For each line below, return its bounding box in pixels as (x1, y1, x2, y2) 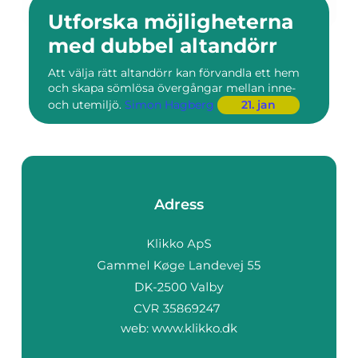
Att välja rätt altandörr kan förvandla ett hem (48, 66, 300, 80)
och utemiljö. (48, 97, 125, 112)
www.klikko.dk (152, 320, 237, 336)
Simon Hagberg (125, 97, 214, 112)
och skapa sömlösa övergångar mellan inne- (48, 81, 296, 95)
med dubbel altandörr (48, 34, 277, 58)
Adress (154, 196, 204, 213)
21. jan (241, 97, 276, 112)
